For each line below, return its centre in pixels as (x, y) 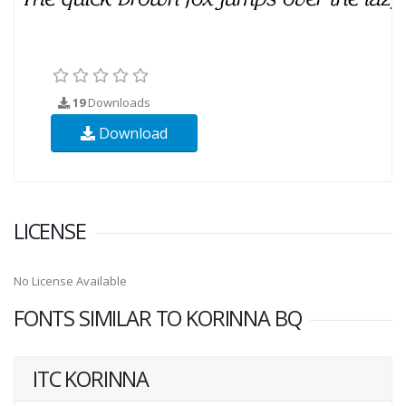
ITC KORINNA (91, 378)
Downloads (118, 102)
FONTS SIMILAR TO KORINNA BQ (158, 318)
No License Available (70, 280)
